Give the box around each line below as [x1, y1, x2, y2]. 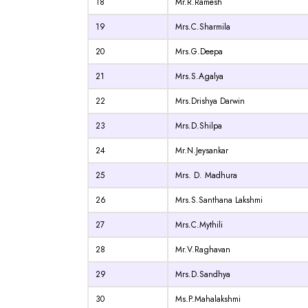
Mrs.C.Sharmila [175, 21, 230, 34]
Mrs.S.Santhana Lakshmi [175, 194, 263, 207]
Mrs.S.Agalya [175, 70, 223, 83]
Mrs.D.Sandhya [175, 268, 230, 281]
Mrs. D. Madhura [175, 169, 237, 182]
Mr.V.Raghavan [175, 243, 230, 256]
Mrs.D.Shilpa [175, 120, 222, 133]
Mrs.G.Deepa [175, 45, 223, 58]
